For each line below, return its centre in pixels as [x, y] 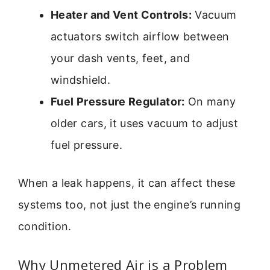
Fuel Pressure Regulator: [118, 101]
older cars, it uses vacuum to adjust [144, 123]
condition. [45, 226]
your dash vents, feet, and [121, 58]
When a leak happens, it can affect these [127, 183]
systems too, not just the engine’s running [130, 204]
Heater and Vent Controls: [121, 14]
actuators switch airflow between [140, 36]
